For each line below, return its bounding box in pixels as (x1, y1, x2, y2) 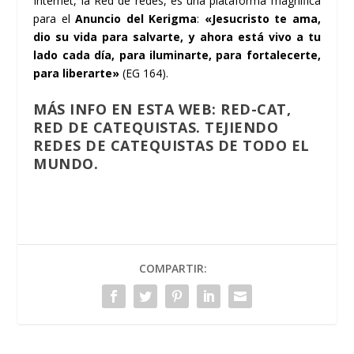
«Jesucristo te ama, (204, 11, 321, 27)
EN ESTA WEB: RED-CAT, (107, 99, 292, 119)
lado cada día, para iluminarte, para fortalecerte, (33, 47, 321, 63)
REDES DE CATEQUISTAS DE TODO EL (33, 135, 310, 155)
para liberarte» (33, 66, 120, 81)
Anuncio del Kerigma (75, 11, 198, 27)
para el (33, 11, 76, 27)
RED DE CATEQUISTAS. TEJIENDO (33, 117, 279, 137)
